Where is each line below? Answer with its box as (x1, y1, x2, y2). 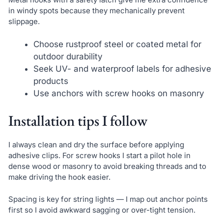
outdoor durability (33, 51, 103, 61)
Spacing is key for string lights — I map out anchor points (8, 194, 208, 204)
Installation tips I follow (8, 111, 147, 131)
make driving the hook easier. (8, 172, 110, 182)
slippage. (8, 17, 40, 27)
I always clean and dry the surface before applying (8, 140, 184, 150)
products (33, 76, 68, 86)
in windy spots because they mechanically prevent (8, 6, 185, 16)
